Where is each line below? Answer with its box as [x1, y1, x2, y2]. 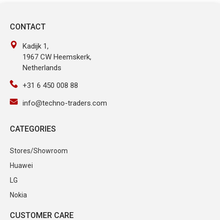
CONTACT [10, 22, 46, 31]
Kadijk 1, [23, 41, 49, 51]
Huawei [10, 161, 33, 169]
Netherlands [23, 63, 61, 72]
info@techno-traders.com [23, 98, 107, 108]
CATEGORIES [10, 124, 56, 134]
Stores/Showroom [10, 146, 68, 155]
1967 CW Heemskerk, [23, 52, 91, 61]
